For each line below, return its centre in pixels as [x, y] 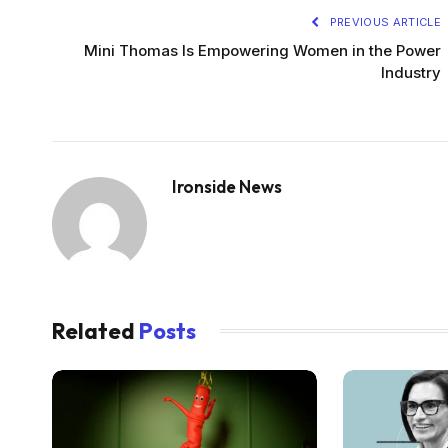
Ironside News [227, 186]
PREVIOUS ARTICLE [383, 21]
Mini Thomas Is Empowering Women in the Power [262, 50]
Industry [411, 72]
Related [95, 330]
